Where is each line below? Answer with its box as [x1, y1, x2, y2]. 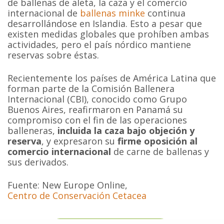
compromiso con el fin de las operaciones [7, 113, 187, 126]
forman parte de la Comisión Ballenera [7, 82, 175, 94]
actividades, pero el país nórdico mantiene [7, 38, 191, 50]
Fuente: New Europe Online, [7, 178, 130, 191]
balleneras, [7, 124, 58, 136]
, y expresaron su [41, 134, 118, 147]
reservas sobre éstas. [7, 48, 99, 61]
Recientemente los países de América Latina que [7, 71, 216, 84]
